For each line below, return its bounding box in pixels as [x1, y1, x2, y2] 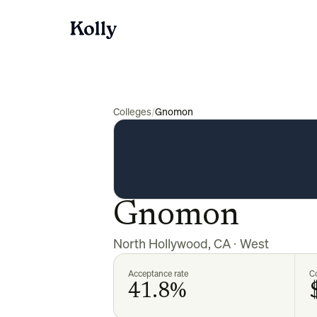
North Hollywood [113, 235, 208, 252]
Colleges [113, 105, 151, 118]
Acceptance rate [128, 268, 188, 279]
